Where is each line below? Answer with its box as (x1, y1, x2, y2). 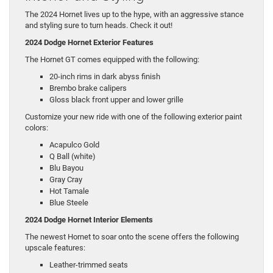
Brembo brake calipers (49, 83, 127, 93)
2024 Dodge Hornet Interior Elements (25, 214, 153, 224)
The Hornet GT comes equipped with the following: (25, 54, 199, 64)
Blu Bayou (49, 163, 83, 172)
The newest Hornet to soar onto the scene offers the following (25, 232, 239, 241)
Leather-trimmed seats (49, 260, 128, 269)
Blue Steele (49, 197, 88, 207)
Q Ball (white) (49, 151, 96, 161)
